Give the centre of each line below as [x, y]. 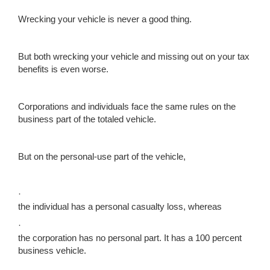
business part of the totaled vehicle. [87, 119]
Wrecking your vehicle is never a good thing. [105, 19]
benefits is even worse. [63, 69]
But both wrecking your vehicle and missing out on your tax [134, 56]
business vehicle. [52, 250]
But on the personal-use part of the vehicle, [102, 156]
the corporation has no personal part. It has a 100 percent [130, 238]
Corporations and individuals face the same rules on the [127, 106]
